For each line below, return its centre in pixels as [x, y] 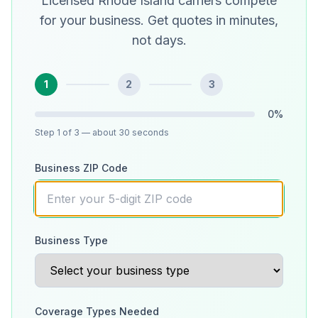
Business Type [71, 240]
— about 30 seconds [124, 132]
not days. [159, 40]
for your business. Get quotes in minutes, [159, 20]
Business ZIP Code [81, 168]
